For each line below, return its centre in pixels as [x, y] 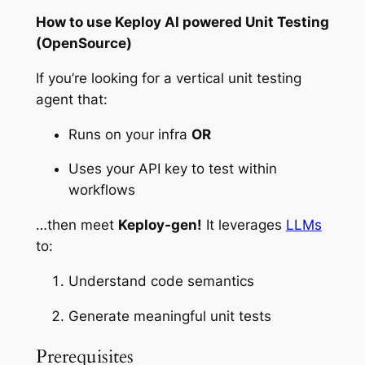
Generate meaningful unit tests [169, 316]
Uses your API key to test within [172, 169]
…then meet [77, 225]
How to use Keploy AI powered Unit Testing [182, 22]
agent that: [71, 99]
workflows [101, 190]
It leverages [244, 225]
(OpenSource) [84, 43]
